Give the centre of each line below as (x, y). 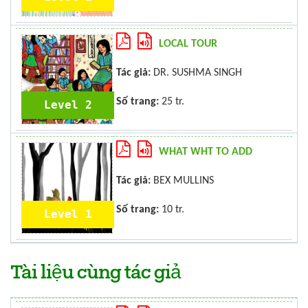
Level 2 (68, 104)
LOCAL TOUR (188, 44)
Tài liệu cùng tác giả (96, 274)
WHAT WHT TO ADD (206, 152)
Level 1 (68, 214)
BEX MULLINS (182, 181)
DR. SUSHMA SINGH (196, 73)
